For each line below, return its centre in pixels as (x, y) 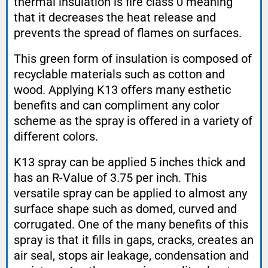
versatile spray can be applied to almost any (130, 194)
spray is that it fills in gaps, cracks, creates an (134, 240)
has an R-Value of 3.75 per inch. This (110, 178)
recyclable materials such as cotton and (119, 74)
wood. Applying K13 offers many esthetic (122, 90)
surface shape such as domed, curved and (125, 209)
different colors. (56, 137)
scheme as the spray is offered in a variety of (133, 121)
